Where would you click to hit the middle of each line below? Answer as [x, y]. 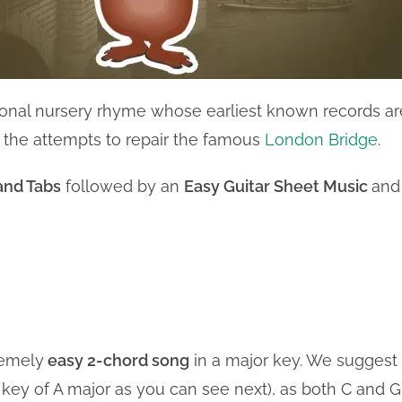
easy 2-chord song [117, 360]
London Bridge [321, 140]
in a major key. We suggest [293, 360]
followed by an [122, 186]
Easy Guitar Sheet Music [278, 186]
